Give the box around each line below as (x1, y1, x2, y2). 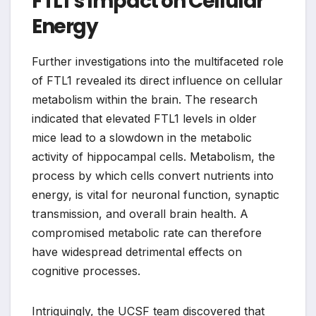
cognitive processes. (32, 264, 140, 279)
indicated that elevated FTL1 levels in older (32, 111, 257, 126)
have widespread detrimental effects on (32, 245, 242, 260)
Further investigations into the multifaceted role (32, 54, 284, 69)
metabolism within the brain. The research (32, 92, 257, 107)
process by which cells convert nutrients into (32, 169, 274, 183)
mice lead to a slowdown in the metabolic (32, 130, 252, 145)
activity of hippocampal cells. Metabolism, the (32, 150, 275, 164)
